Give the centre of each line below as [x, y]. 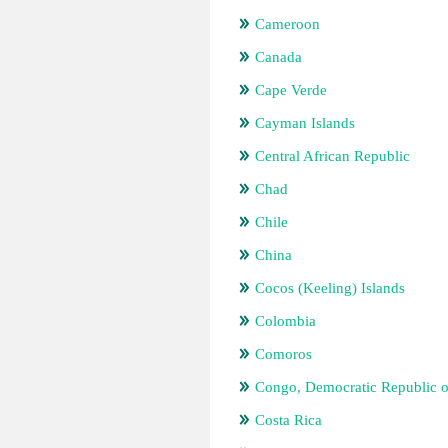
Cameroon [287, 24]
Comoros [283, 354]
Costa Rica [288, 420]
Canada [278, 57]
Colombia [285, 321]
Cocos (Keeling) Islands [330, 288]
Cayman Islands [305, 123]
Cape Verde [291, 90]
